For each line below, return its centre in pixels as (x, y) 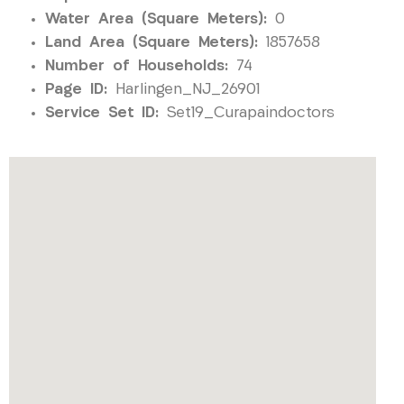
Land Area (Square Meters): (151, 43)
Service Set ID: (102, 114)
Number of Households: (137, 67)
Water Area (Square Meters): (156, 20)
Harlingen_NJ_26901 (184, 90)
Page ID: (76, 90)
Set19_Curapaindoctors (247, 114)
